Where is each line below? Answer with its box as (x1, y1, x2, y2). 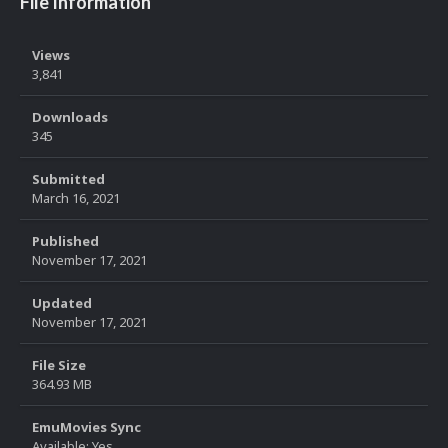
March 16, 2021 (32, 189, 120, 208)
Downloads (32, 108, 108, 127)
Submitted (32, 170, 105, 189)
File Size (32, 356, 86, 375)
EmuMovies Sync (32, 418, 141, 437)
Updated (32, 294, 92, 313)
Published (32, 232, 99, 251)
